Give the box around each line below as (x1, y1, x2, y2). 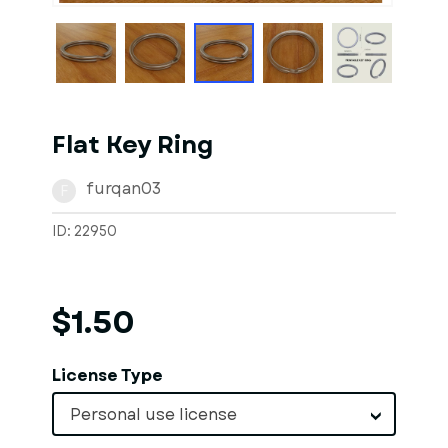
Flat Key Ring (52, 128, 213, 162)
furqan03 (86, 177, 161, 200)
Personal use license (70, 403, 237, 426)
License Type (52, 364, 163, 387)
